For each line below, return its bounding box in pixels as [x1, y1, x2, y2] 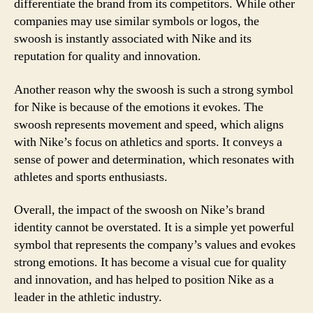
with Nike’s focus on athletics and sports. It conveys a [14, 133, 282, 150]
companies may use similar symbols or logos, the [14, 13, 259, 29]
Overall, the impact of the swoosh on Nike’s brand [14, 202, 265, 218]
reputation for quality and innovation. [14, 48, 201, 64]
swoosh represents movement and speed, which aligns [14, 116, 284, 133]
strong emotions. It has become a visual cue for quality [14, 254, 286, 270]
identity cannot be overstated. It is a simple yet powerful [14, 219, 294, 235]
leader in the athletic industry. [14, 289, 162, 305]
